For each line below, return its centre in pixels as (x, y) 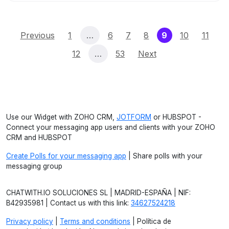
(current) (186, 35)
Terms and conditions (95, 221)
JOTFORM (134, 117)
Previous (37, 35)
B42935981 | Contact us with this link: (68, 203)
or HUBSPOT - (176, 117)
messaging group (34, 166)
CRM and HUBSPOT (39, 138)
